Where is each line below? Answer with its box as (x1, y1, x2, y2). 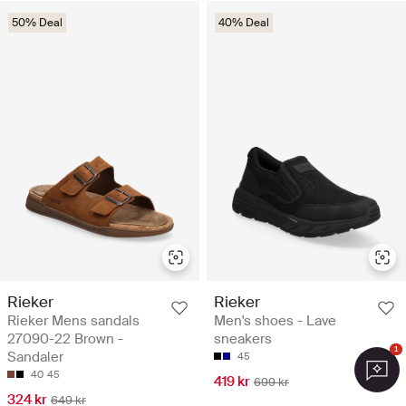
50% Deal (12, 15, 63, 31)
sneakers (214, 330, 272, 349)
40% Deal (218, 15, 269, 31)
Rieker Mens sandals (7, 312, 140, 331)
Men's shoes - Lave (214, 312, 336, 331)
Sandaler (7, 348, 63, 367)
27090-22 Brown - (7, 330, 123, 349)
